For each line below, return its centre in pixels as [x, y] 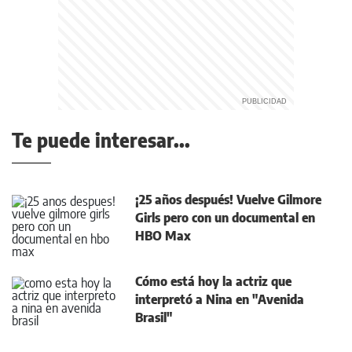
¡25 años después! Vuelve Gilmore [228, 200]
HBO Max [163, 236]
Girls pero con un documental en [225, 218]
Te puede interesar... [101, 140]
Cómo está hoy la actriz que [213, 281]
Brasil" [154, 317]
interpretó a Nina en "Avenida [220, 299]
